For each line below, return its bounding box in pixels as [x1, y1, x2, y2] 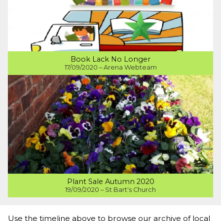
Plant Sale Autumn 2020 [67, 177, 154, 186]
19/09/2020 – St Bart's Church [65, 186, 156, 194]
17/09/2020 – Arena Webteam [64, 64, 157, 72]
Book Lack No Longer [71, 55, 150, 64]
